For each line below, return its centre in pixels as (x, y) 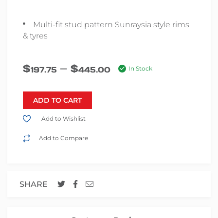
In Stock (140, 69)
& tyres (35, 36)
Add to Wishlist (64, 119)
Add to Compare (64, 138)
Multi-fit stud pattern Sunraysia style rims (111, 25)
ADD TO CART (57, 100)
